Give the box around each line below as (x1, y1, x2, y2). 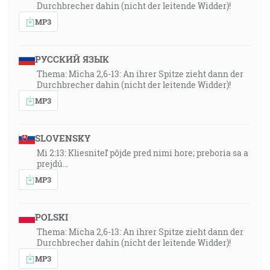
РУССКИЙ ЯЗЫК (34, 53, 109, 65)
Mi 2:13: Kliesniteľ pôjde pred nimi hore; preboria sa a (37, 147, 248, 159)
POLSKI (34, 211, 68, 223)
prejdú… (37, 158, 68, 169)
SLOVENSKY (34, 132, 90, 144)
